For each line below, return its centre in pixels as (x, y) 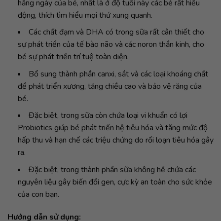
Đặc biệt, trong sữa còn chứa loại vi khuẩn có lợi (108, 116)
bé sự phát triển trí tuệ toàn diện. (73, 57)
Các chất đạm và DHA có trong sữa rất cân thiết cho (116, 32)
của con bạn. (38, 195)
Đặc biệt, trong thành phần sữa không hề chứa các (112, 170)
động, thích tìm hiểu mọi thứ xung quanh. (85, 15)
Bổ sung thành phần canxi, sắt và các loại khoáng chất (118, 74)
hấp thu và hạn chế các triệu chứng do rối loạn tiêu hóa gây (115, 140)
